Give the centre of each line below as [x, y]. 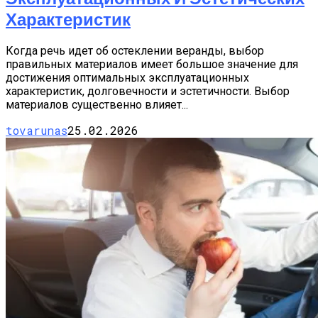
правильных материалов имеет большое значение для [152, 64]
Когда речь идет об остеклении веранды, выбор [135, 51]
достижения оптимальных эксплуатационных [127, 78]
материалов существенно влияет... [97, 105]
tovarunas [37, 130]
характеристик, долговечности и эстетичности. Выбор [148, 91]
